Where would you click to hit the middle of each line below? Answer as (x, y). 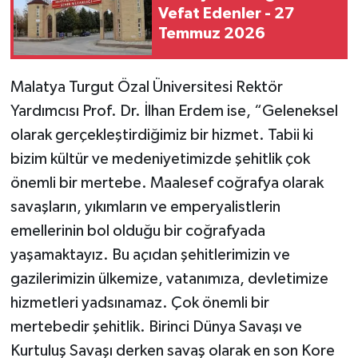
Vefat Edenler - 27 (227, 14)
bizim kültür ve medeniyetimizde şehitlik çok (160, 159)
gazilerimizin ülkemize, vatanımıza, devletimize (169, 278)
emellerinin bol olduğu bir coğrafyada (137, 231)
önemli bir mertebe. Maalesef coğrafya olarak (167, 183)
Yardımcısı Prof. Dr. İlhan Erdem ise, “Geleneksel (174, 111)
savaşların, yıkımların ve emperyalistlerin (145, 207)
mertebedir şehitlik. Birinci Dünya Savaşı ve (156, 326)
